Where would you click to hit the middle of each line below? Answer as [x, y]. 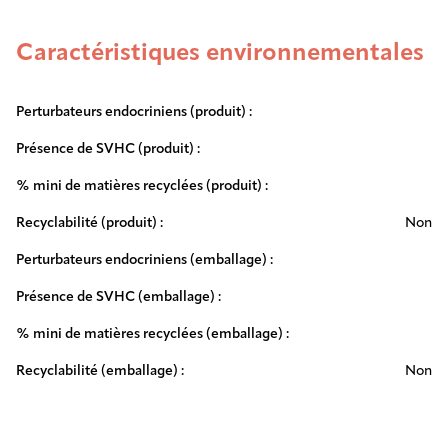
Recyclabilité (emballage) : [100, 371]
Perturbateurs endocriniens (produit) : [134, 112]
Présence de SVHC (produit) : [108, 149]
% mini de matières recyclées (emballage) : [152, 334]
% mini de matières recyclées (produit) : [142, 186]
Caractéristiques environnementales [220, 53]
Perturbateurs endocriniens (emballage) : [144, 260]
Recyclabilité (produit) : [89, 223]
